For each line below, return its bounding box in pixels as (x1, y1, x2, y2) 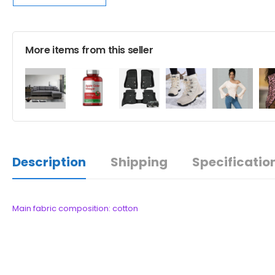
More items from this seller (25, 42, 153, 57)
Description (12, 153, 86, 171)
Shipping (110, 153, 168, 171)
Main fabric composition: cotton (12, 203, 138, 215)
